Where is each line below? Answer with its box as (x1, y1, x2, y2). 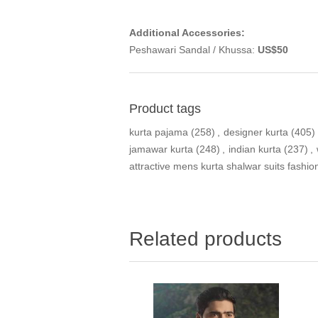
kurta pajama (129, 126, 188, 138)
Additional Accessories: (129, 27, 245, 39)
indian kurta (229, 143, 281, 155)
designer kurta (224, 126, 288, 138)
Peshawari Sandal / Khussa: (129, 44, 258, 56)
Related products (129, 228, 282, 251)
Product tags (129, 102, 201, 116)
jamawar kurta (129, 143, 193, 155)
